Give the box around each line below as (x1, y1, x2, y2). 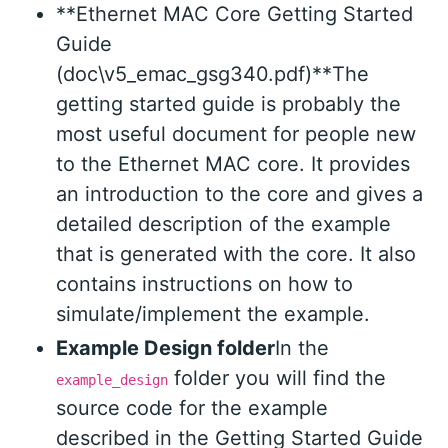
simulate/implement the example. (56, 302, 370, 327)
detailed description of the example (56, 212, 391, 237)
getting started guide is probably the (56, 92, 401, 117)
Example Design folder (56, 336, 275, 361)
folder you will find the (168, 366, 386, 391)
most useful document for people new (56, 122, 416, 147)
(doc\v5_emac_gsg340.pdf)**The (56, 62, 369, 87)
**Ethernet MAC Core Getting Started (56, 2, 413, 27)
